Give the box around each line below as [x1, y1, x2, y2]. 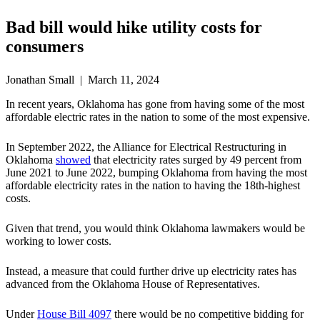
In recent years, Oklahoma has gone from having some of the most [6, 98, 304, 111]
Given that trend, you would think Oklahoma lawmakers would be [6, 222, 305, 235]
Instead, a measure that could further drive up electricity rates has [6, 265, 296, 278]
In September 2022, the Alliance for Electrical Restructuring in [6, 141, 286, 154]
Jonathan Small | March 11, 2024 [6, 74, 159, 86]
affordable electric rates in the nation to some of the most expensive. [6, 111, 310, 124]
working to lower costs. [6, 235, 111, 248]
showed [56, 154, 91, 166]
